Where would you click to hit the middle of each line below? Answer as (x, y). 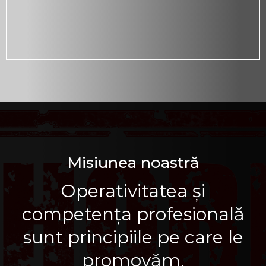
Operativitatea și (133, 191)
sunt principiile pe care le (133, 237)
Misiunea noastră (133, 163)
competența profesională (133, 214)
